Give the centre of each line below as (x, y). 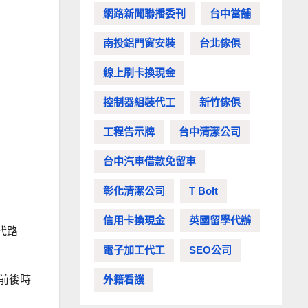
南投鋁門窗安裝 (139, 43)
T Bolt (203, 191)
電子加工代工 (134, 250)
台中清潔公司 (210, 132)
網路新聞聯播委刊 (144, 14)
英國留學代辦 (220, 221)
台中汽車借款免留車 (150, 162)
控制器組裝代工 (139, 102)
